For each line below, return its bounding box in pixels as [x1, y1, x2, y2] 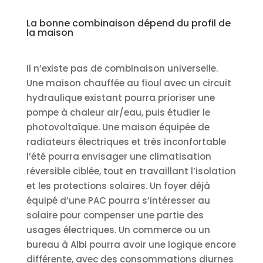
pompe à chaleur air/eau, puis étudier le [26, 106, 210, 119]
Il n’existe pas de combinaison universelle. [26, 62, 218, 75]
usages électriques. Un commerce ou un [26, 223, 210, 236]
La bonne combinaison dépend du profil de [26, 16, 231, 30]
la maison [26, 25, 73, 39]
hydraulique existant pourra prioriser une [26, 91, 215, 104]
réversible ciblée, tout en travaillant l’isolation [26, 164, 236, 177]
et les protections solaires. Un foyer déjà [26, 179, 210, 192]
